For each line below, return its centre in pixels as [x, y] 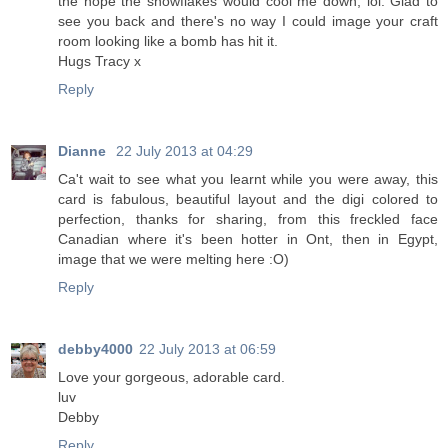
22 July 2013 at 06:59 [207, 349]
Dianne [84, 151]
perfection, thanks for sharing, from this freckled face [248, 219]
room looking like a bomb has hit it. [168, 41]
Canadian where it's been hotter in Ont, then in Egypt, [248, 239]
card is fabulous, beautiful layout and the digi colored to [248, 199]
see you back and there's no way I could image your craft [248, 21]
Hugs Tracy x [99, 61]
